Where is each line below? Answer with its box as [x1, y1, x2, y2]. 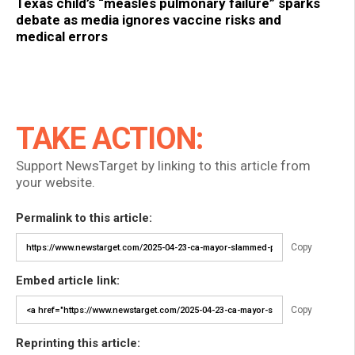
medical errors [16, 29, 108, 45]
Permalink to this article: [16, 211, 152, 226]
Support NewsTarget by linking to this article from [16, 158, 311, 174]
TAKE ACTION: [16, 121, 203, 157]
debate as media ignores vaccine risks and [16, 12, 281, 29]
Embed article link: [16, 273, 120, 288]
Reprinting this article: [16, 336, 140, 351]
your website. [16, 174, 95, 191]
